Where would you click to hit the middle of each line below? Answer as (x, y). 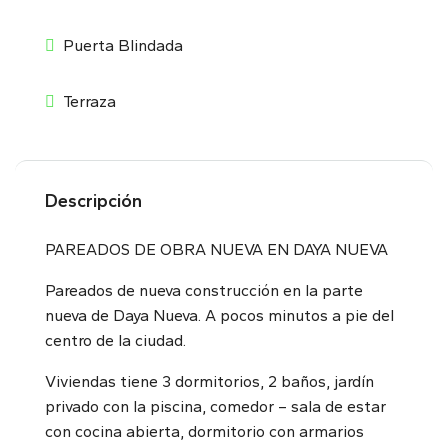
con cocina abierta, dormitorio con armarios (204, 431)
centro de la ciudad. (115, 340)
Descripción (93, 201)
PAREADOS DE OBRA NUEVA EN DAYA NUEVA (216, 249)
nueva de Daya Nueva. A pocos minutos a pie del (219, 315)
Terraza (89, 101)
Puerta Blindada (123, 45)
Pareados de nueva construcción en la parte (204, 290)
